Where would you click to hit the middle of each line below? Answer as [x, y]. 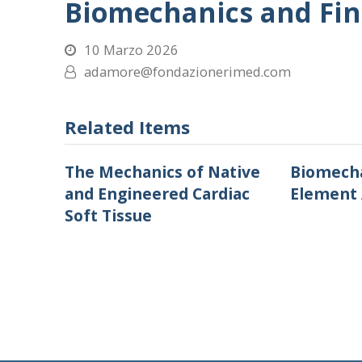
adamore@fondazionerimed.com [187, 72]
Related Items [127, 127]
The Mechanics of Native [162, 172]
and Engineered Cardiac [157, 194]
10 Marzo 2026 [131, 50]
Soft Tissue [108, 215]
